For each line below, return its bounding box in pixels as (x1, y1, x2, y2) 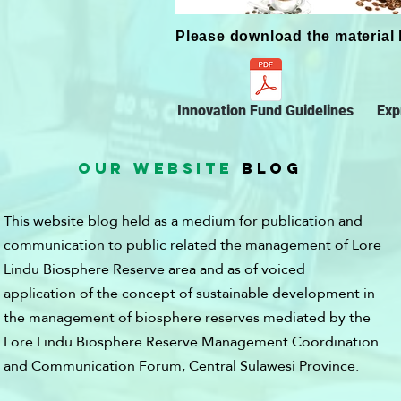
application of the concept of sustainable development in (4, 279, 375, 307)
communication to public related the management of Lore (4, 231, 381, 259)
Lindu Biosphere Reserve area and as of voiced (4, 255, 305, 283)
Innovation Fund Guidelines (177, 102, 354, 119)
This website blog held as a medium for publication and (4, 207, 363, 235)
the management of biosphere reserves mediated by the (4, 303, 371, 331)
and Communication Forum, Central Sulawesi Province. (4, 352, 359, 380)
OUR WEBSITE (78, 158, 234, 178)
